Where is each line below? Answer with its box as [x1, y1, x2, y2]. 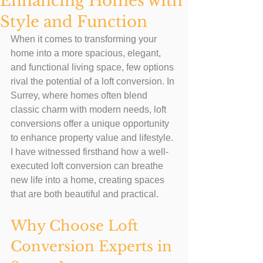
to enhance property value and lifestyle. [11, 133, 176, 143]
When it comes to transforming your [11, 34, 159, 44]
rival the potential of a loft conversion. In [11, 76, 177, 86]
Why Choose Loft [11, 217, 142, 234]
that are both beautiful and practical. [11, 189, 159, 199]
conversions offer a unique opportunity [11, 119, 171, 129]
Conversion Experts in [11, 238, 176, 255]
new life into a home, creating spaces [11, 175, 167, 185]
